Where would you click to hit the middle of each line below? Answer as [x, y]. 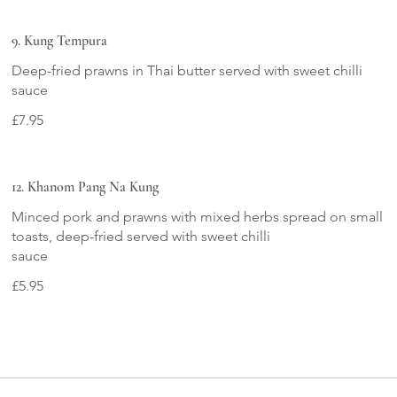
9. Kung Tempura [60, 41]
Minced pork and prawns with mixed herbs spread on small [198, 217]
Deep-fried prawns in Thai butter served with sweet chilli [187, 70]
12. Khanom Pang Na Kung [86, 187]
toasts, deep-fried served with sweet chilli [141, 236]
